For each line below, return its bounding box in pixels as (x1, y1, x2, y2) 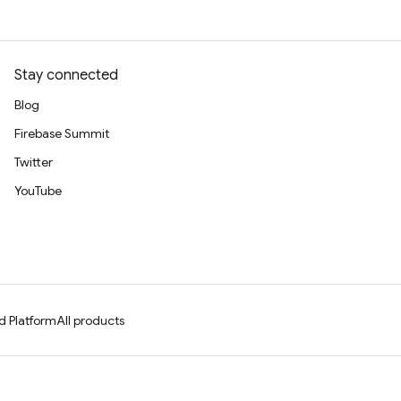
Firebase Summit (14, 125, 109, 141)
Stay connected (14, 66, 118, 84)
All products (56, 312, 124, 328)
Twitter (14, 154, 53, 170)
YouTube (14, 183, 62, 199)
